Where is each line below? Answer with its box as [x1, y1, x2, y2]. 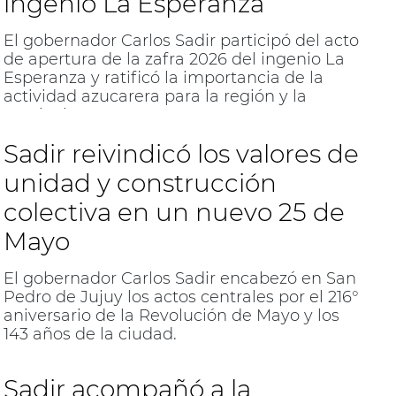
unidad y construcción [3, 167, 277, 198]
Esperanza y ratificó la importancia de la [3, 68, 324, 88]
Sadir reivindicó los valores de [3, 138, 359, 169]
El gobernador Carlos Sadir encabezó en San [3, 268, 356, 288]
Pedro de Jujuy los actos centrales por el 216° [3, 286, 359, 307]
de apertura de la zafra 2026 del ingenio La [3, 49, 345, 70]
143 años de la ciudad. [3, 324, 177, 344]
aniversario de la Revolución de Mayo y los [3, 305, 339, 325]
